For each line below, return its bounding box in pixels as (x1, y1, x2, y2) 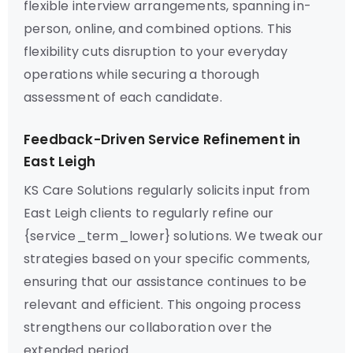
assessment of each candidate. (24, 88, 222, 106)
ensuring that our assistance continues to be (24, 273, 307, 291)
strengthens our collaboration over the (24, 318, 273, 336)
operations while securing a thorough (24, 65, 260, 84)
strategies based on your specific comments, (24, 250, 310, 268)
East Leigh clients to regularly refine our (24, 204, 274, 222)
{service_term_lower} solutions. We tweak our (24, 227, 323, 245)
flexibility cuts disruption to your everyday (24, 43, 288, 61)
